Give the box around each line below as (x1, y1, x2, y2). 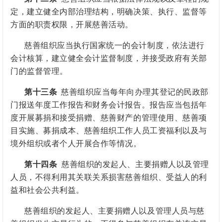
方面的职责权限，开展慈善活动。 (10, 20, 133, 29)
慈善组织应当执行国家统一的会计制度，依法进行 (24, 41, 205, 50)
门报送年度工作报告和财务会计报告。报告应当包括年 (10, 101, 207, 110)
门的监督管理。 (10, 67, 68, 76)
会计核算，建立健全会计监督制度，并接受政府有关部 (10, 54, 207, 63)
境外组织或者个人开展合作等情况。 (10, 139, 142, 148)
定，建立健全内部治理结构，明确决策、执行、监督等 (10, 7, 207, 16)
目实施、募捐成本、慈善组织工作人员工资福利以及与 (10, 126, 207, 135)
